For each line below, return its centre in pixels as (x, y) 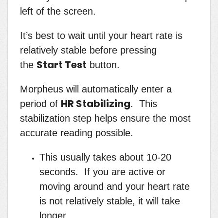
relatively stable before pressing (88, 50)
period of (40, 104)
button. (103, 65)
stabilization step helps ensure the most (105, 118)
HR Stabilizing (96, 104)
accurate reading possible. (77, 133)
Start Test (62, 65)
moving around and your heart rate (115, 187)
